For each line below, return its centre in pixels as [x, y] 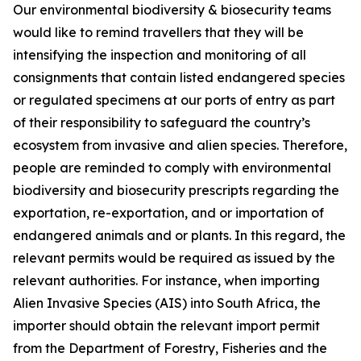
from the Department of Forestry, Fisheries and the [170, 348]
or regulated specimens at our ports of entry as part [174, 100]
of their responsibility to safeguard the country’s [162, 122]
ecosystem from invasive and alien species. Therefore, [180, 145]
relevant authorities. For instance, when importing [166, 280]
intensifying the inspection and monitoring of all [160, 55]
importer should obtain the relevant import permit [166, 326]
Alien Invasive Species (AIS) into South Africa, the [167, 303]
